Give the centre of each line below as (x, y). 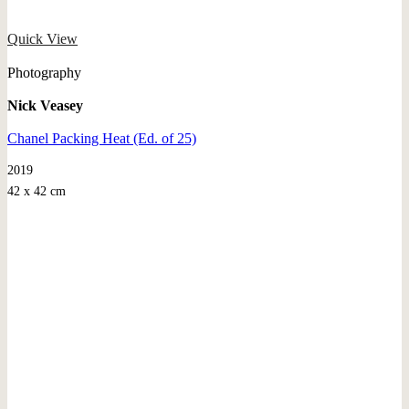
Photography (44, 72)
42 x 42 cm (37, 191)
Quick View (42, 38)
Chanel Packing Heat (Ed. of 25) (102, 138)
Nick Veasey (45, 105)
